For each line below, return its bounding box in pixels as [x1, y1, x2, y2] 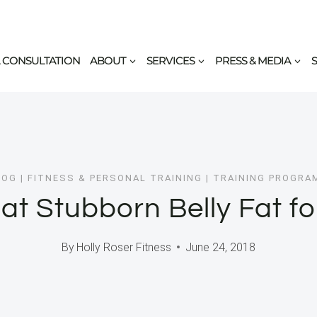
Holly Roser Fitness [76, 240, 172, 254]
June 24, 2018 [185, 240, 256, 254]
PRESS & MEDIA [214, 53, 291, 67]
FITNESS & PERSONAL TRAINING [28, 173, 202, 184]
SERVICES [146, 53, 195, 67]
